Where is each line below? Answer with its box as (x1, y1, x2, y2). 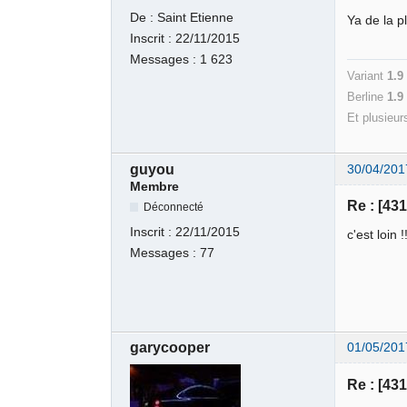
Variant (347, 69, 388, 84)
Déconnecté (144, 201, 204, 214)
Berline (347, 90, 388, 104)
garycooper (130, 340, 211, 356)
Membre (130, 180, 180, 194)
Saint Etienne (157, 10, 234, 25)
